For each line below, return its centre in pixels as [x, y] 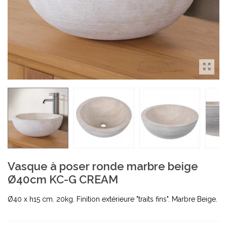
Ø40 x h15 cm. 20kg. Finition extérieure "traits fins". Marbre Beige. [112, 199]
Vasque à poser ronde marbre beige [103, 166]
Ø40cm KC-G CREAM [63, 179]
